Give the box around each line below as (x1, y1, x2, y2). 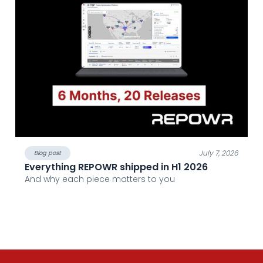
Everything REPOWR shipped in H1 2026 (25, 160, 208, 174)
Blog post (34, 149, 61, 158)
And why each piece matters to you (25, 173, 175, 186)
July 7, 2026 (199, 148, 238, 159)
